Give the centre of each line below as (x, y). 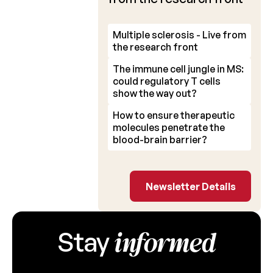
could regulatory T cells (167, 81)
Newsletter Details (190, 186)
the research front (156, 47)
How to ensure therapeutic (174, 115)
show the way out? (155, 94)
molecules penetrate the (169, 128)
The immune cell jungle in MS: (179, 69)
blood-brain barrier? (160, 140)
